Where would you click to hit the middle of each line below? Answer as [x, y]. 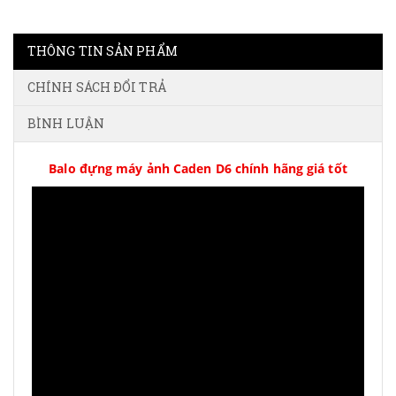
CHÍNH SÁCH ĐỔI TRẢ [97, 87]
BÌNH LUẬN [66, 123]
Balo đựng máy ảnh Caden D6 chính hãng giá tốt [198, 168]
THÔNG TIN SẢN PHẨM [103, 51]
